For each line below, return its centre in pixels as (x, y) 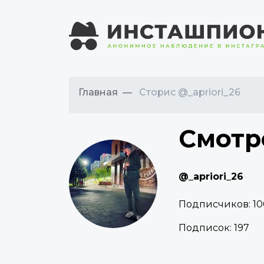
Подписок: (206, 228)
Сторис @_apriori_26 (190, 92)
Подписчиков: (216, 204)
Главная (98, 92)
